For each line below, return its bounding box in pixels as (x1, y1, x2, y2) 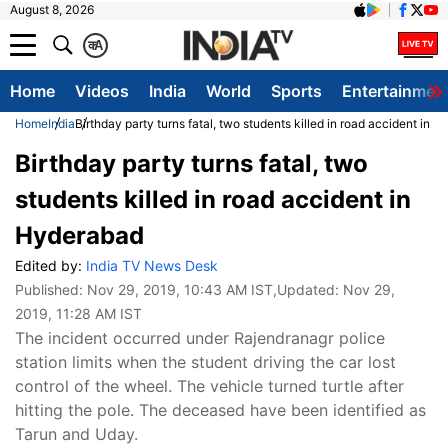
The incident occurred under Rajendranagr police (15, 328, 385, 348)
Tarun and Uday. (15, 424, 138, 444)
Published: (15, 281, 87, 298)
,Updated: (273, 281, 343, 298)
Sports (271, 81, 322, 101)
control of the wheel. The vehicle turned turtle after (15, 376, 404, 396)
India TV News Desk (86, 257, 218, 274)
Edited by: (15, 257, 86, 274)
